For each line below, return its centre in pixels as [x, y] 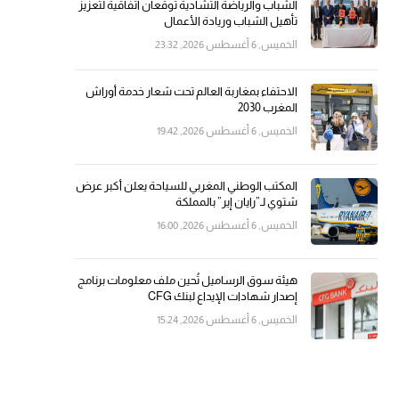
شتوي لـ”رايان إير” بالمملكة [236, 201]
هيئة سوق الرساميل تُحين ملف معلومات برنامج [187, 280]
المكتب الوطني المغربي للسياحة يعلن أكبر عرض [187, 185]
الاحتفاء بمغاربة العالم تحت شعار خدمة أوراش [191, 91]
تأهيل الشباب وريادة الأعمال [231, 20]
